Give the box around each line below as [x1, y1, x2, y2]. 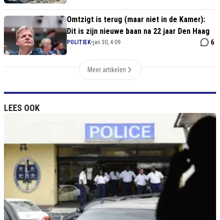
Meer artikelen [87, 66, 126, 74]
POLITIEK [67, 39, 91, 46]
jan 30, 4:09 [93, 39, 120, 46]
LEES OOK [4, 103, 40, 113]
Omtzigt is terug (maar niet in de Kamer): [67, 15, 205, 25]
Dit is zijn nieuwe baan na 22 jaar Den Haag [67, 27, 210, 36]
